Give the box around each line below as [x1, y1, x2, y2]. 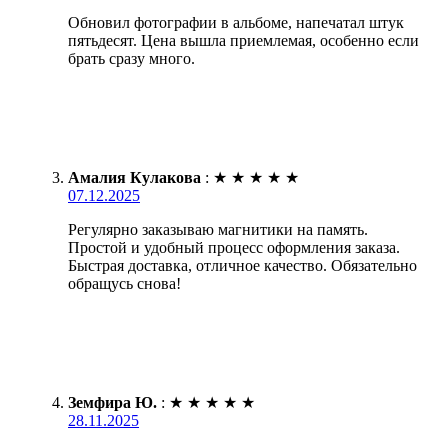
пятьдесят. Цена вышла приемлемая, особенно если [68, 31, 419, 49]
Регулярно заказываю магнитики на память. [68, 220, 368, 238]
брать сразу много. [68, 49, 195, 67]
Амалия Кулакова [68, 168, 201, 186]
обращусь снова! [68, 274, 181, 292]
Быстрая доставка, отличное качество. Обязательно [68, 256, 417, 274]
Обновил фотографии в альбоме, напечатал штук [68, 13, 404, 31]
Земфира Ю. [68, 393, 157, 411]
